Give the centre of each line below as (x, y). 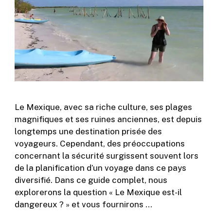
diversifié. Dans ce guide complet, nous (91, 180)
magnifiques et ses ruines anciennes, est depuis (108, 119)
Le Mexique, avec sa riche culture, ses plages (103, 107)
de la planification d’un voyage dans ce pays (100, 168)
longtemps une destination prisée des (88, 131)
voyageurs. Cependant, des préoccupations (100, 143)
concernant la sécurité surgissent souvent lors (107, 155)
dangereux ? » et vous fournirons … (83, 204)
